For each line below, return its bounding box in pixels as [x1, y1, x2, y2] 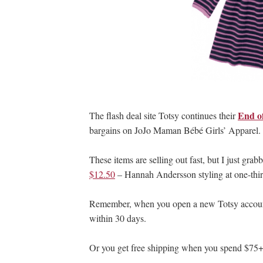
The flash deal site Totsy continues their [89, 109, 238, 122]
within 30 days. [89, 212, 146, 224]
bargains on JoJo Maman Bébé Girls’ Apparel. [89, 124, 261, 136]
